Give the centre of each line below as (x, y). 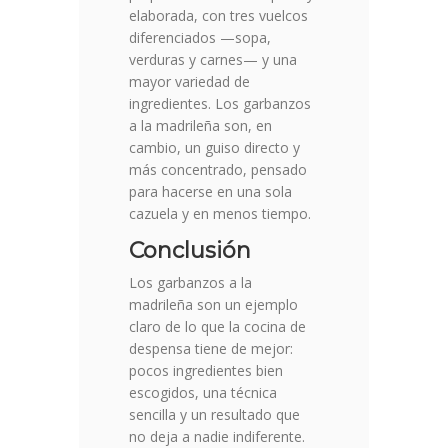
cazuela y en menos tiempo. (220, 214)
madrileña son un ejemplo (213, 305)
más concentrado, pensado (218, 170)
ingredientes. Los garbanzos (220, 104)
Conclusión (190, 251)
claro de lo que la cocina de (217, 327)
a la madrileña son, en (200, 126)
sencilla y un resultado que (214, 415)
